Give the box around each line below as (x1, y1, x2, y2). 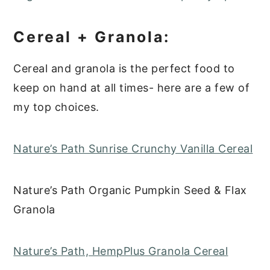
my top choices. (13, 101, 99, 114)
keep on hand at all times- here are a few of (13, 81, 250, 95)
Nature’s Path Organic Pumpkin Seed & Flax (13, 184, 247, 197)
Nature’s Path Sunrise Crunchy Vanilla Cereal (13, 142, 253, 155)
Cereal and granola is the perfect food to (13, 62, 235, 75)
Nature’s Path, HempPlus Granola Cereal (13, 245, 228, 258)
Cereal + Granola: (13, 28, 171, 46)
